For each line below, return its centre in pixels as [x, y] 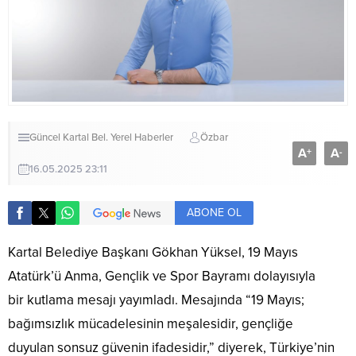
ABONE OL [214, 213]
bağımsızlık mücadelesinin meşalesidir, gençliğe [151, 324]
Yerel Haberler [142, 138]
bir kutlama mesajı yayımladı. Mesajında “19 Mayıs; [156, 300]
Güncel [45, 138]
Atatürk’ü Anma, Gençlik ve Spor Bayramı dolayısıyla [162, 277]
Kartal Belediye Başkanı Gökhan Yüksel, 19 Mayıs [153, 253]
